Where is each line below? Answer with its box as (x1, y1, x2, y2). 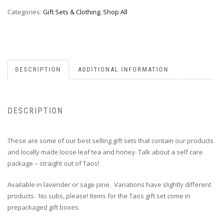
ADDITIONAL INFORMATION (78, 66, 169, 74)
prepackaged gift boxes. (7, 202, 80, 212)
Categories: (7, 7, 43, 16)
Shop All (103, 7, 127, 16)
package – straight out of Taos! (7, 158, 99, 168)
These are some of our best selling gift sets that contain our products (7, 136, 214, 145)
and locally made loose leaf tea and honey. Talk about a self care (7, 147, 203, 156)
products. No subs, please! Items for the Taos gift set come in (7, 191, 190, 200)
